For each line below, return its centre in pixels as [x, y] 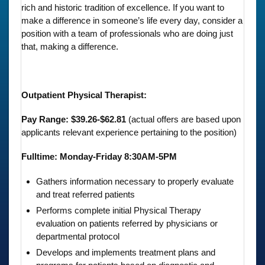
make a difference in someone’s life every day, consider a [132, 20]
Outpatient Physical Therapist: [84, 95]
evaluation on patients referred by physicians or [127, 223]
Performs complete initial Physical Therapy [119, 210]
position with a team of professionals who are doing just [127, 33]
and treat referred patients [85, 194]
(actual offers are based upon [185, 119]
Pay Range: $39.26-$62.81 [75, 119]
